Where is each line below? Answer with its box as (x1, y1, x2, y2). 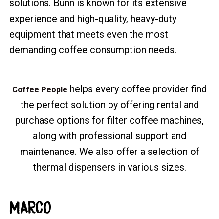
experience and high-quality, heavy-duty (9, 12, 177, 24)
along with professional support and (33, 130, 186, 142)
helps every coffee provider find (67, 83, 207, 95)
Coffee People (12, 85, 67, 94)
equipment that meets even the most (9, 28, 169, 40)
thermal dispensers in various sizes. (33, 161, 186, 173)
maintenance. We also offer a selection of (20, 145, 199, 157)
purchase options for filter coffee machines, (15, 114, 204, 126)
